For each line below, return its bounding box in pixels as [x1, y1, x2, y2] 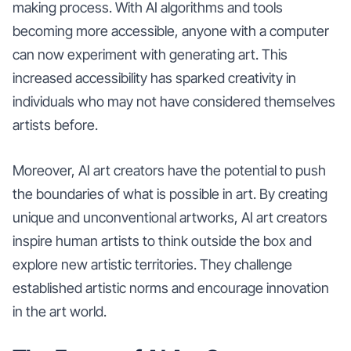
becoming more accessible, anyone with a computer [13, 22, 329, 39]
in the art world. [13, 302, 107, 320]
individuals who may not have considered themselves [13, 92, 335, 110]
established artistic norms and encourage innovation [13, 279, 329, 296]
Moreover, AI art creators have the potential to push [13, 161, 326, 179]
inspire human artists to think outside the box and [13, 232, 312, 249]
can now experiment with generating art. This [13, 45, 288, 63]
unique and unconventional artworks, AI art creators [13, 208, 327, 226]
